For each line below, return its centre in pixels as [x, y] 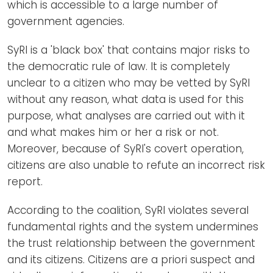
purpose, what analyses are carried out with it [126, 115]
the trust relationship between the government [131, 243]
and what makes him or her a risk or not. [113, 132]
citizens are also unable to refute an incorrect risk [136, 165]
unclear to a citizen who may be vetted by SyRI [129, 83]
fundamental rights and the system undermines [133, 226]
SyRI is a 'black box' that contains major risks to [129, 50]
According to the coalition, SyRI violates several [128, 210]
